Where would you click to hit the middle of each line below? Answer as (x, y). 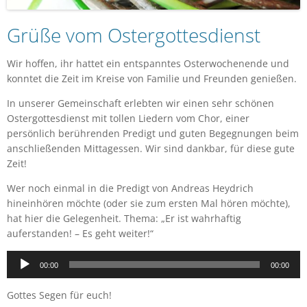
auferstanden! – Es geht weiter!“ (80, 233)
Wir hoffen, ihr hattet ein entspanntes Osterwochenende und (148, 63)
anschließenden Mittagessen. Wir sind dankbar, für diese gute (151, 148)
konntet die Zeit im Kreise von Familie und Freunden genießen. (152, 78)
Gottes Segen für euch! (59, 295)
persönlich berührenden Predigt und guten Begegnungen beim (153, 133)
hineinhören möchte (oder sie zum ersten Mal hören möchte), (149, 203)
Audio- (21, 258)
